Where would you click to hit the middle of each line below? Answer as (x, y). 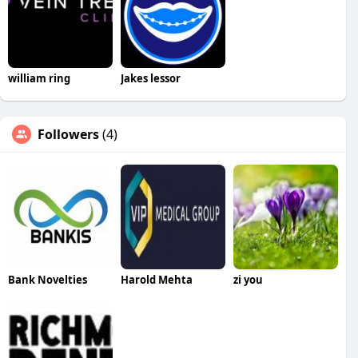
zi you (248, 279)
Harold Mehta (156, 279)
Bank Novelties (48, 279)
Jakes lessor (150, 78)
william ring (39, 78)
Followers (68, 134)
